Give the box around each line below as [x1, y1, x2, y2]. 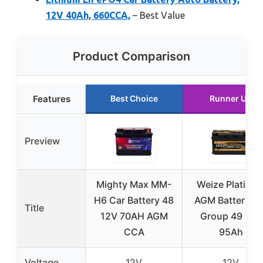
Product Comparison [73, 49, 190, 63]
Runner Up [210, 93, 252, 103]
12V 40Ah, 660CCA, [46, 9, 130, 21]
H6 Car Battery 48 [94, 194, 174, 206]
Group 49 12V [200, 210, 262, 222]
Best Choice [110, 93, 158, 103]
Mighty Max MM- [96, 178, 171, 190]
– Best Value [130, 9, 185, 21]
